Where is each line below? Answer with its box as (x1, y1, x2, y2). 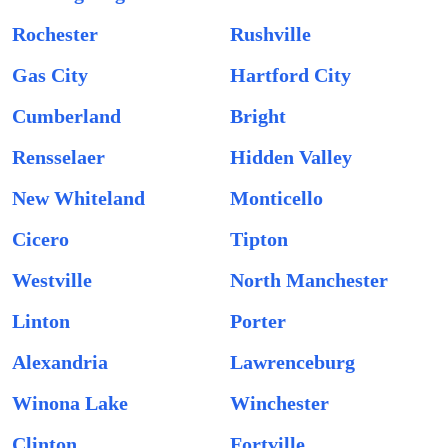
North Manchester (230, 269, 388, 291)
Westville (12, 269, 92, 291)
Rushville (230, 23, 311, 45)
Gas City (12, 64, 88, 86)
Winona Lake (12, 392, 128, 414)
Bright (230, 105, 286, 127)
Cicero (12, 228, 69, 250)
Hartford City (230, 64, 351, 86)
